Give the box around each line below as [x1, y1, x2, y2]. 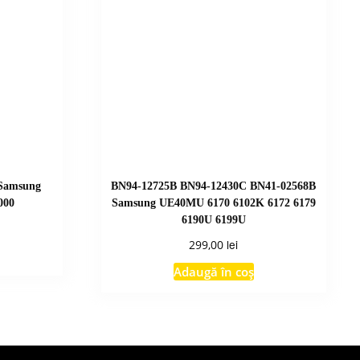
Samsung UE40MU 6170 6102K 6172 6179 [111, 195, 316, 209]
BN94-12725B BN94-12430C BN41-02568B [111, 178, 317, 192]
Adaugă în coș [173, 263, 254, 280]
